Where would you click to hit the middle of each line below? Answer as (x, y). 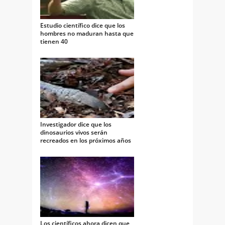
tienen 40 (54, 41)
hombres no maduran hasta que (87, 33)
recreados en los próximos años (86, 140)
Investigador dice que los (76, 124)
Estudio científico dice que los (83, 25)
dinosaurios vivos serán (74, 132)
